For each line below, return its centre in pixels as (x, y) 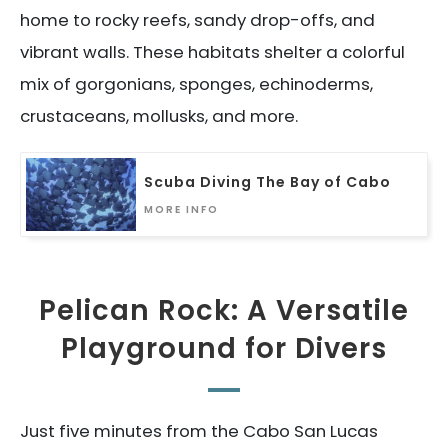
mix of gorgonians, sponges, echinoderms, (196, 84)
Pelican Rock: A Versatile (224, 311)
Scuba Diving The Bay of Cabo (267, 181)
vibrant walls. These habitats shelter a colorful (212, 52)
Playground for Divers (224, 349)
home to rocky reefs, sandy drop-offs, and (197, 20)
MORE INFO (181, 209)
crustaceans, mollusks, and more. (159, 116)
